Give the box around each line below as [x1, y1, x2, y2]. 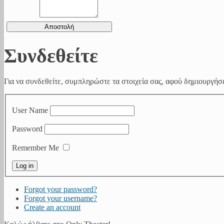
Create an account [24, 203, 80, 212]
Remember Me [12, 143, 59, 152]
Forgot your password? [24, 185, 97, 194]
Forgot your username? [24, 194, 97, 203]
